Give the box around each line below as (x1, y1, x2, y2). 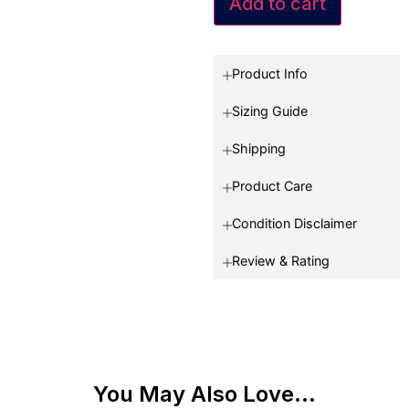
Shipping (232, 141, 286, 157)
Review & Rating (232, 253, 330, 269)
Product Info (232, 66, 308, 82)
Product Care (232, 178, 312, 194)
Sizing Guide (232, 103, 308, 120)
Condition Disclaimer (232, 215, 357, 232)
